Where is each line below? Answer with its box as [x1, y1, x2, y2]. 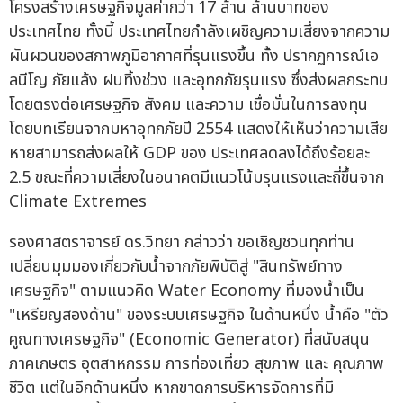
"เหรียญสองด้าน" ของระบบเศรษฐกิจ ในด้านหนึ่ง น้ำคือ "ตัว [9, 303, 389, 328]
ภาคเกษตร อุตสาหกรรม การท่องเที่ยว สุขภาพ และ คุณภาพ [9, 352, 384, 377]
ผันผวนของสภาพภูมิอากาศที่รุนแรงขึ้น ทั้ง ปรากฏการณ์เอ [9, 44, 379, 69]
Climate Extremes [9, 190, 147, 215]
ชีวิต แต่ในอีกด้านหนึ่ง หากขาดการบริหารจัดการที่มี [9, 376, 334, 401]
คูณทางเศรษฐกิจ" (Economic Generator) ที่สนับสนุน [9, 327, 370, 353]
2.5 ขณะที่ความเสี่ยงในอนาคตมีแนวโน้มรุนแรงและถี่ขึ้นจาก [9, 166, 384, 191]
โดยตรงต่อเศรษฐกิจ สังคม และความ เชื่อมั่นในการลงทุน [9, 93, 368, 118]
